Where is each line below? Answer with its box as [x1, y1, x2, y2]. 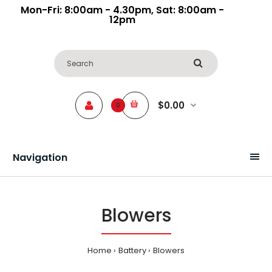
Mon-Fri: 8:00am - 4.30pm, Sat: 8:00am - [21, 3, 224, 17]
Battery [118, 245, 146, 256]
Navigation [13, 151, 67, 165]
